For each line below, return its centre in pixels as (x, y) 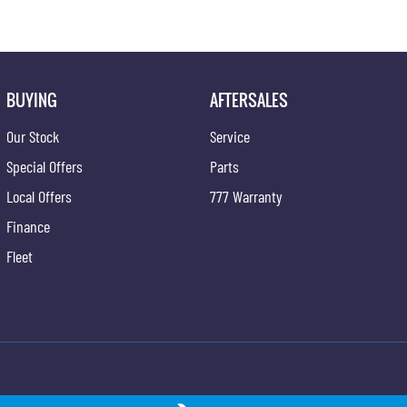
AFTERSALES (249, 99)
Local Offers (39, 196)
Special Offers (44, 166)
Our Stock (32, 136)
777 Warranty (247, 196)
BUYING (31, 99)
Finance (28, 226)
